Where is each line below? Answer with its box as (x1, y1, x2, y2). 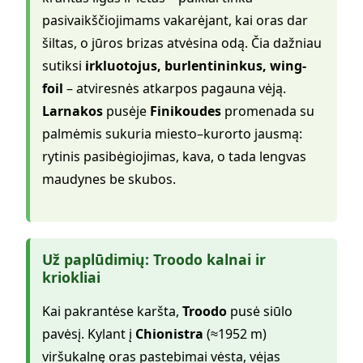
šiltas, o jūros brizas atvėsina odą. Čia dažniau (42, 33, 322, 52)
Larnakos (42, 101, 103, 120)
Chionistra (135, 325, 203, 344)
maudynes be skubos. (42, 169, 176, 188)
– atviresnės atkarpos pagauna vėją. (63, 79, 286, 97)
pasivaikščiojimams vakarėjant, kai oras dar (42, 11, 308, 29)
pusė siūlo (227, 302, 293, 321)
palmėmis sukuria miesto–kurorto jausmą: (42, 124, 302, 143)
